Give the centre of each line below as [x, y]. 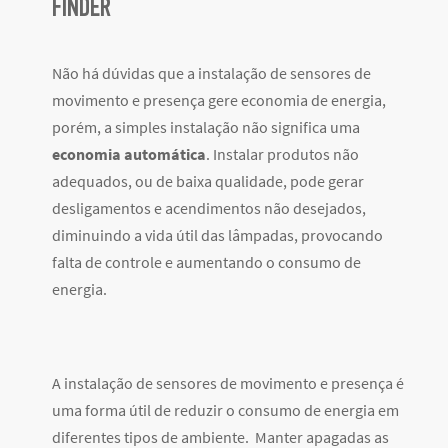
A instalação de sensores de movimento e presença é [228, 383]
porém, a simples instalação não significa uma [206, 127]
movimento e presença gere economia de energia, [219, 100]
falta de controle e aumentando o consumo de [206, 262]
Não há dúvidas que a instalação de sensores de [211, 73]
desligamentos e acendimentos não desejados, [209, 208]
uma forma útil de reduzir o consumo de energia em [225, 410]
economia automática [129, 154]
